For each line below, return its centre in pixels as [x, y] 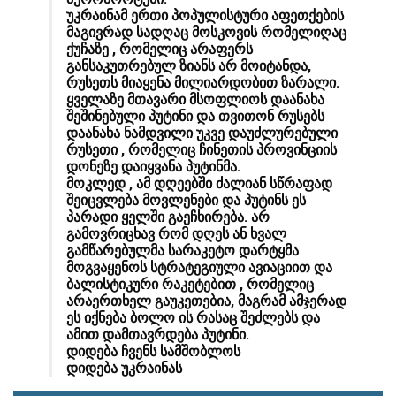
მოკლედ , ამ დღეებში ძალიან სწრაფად [199, 183]
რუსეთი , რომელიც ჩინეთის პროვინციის [202, 149]
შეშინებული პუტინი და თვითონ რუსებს [195, 116]
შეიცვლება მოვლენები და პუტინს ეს [186, 200]
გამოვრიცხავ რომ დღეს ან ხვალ [176, 233]
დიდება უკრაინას [126, 368]
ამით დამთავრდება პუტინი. [158, 334]
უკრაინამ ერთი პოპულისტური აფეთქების [205, 15]
